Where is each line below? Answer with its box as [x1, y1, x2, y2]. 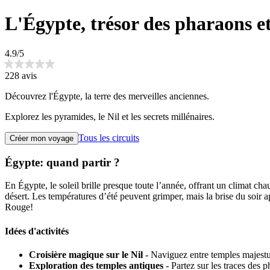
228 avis [5, 70, 37, 81]
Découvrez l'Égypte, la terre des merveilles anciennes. [5, 90, 209, 101]
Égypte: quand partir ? [5, 155, 120, 169]
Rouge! [5, 202, 33, 213]
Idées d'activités [5, 225, 69, 236]
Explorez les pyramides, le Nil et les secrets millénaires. [5, 111, 215, 122]
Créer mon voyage [10, 133, 74, 143]
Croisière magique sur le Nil [29, 249, 143, 260]
